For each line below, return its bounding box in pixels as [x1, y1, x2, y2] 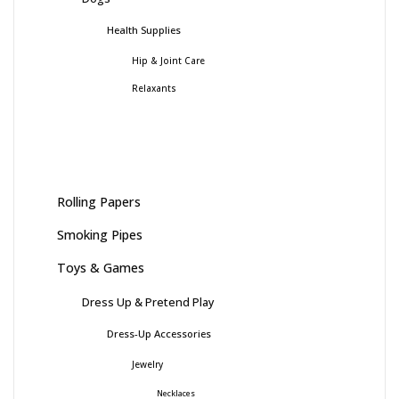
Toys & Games [57, 258, 144, 276]
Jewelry [132, 357, 163, 370]
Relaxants [132, 81, 176, 94]
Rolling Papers [57, 192, 141, 210]
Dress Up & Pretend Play [82, 293, 215, 310]
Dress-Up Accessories [107, 326, 211, 340]
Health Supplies [107, 22, 181, 37]
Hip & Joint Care [132, 53, 205, 67]
